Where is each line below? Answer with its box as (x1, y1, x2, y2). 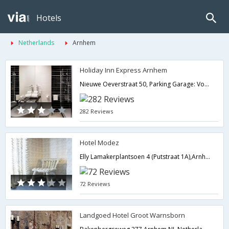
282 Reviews (80, 107, 113, 115)
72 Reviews (80, 180, 110, 188)
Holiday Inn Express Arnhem (80, 65, 168, 75)
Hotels (36, 12, 61, 24)
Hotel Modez (80, 138, 120, 147)
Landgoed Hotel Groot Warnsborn (80, 211, 186, 220)
